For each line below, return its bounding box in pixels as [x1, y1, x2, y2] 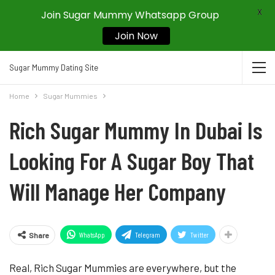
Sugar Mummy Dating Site [9, 63, 98, 72]
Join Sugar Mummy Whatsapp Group [41, 8, 219, 22]
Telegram [135, 230, 160, 239]
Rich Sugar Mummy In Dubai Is [9, 115, 262, 144]
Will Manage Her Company [9, 177, 226, 206]
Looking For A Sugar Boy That [9, 146, 254, 175]
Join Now [114, 29, 158, 43]
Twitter [190, 230, 209, 239]
